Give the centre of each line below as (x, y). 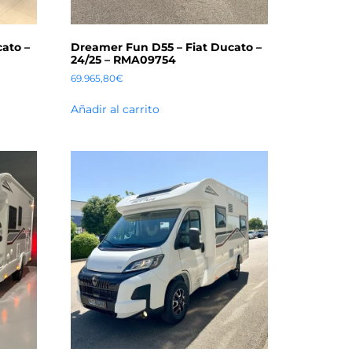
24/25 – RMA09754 (124, 60)
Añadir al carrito (115, 110)
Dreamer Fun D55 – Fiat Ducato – (167, 48)
